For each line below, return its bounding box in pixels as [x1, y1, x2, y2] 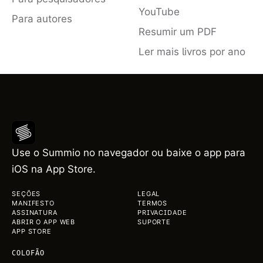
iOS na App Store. [12, 163, 96, 176]
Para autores [12, 13, 72, 25]
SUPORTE [137, 218, 171, 227]
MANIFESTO [12, 199, 55, 208]
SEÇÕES [12, 190, 41, 198]
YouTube [139, 6, 180, 18]
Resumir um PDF [139, 26, 217, 38]
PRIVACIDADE [137, 208, 187, 217]
